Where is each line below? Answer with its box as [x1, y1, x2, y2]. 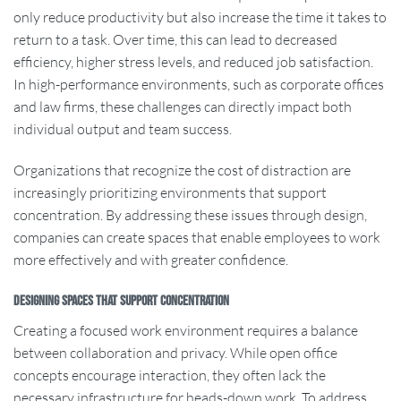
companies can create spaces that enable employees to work [13, 227, 380, 246]
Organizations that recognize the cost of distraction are [13, 160, 351, 179]
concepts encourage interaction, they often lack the [13, 365, 326, 384]
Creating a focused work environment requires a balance [13, 320, 358, 339]
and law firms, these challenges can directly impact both [13, 97, 352, 115]
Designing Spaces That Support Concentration [13, 292, 229, 310]
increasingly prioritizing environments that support [13, 183, 327, 201]
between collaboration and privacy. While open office [13, 343, 337, 362]
